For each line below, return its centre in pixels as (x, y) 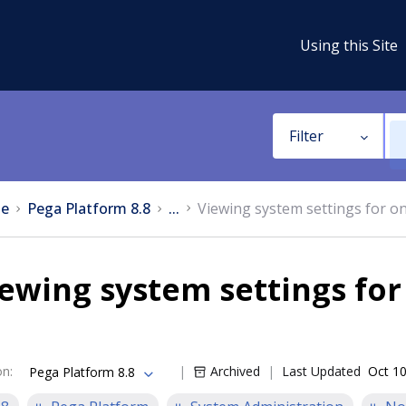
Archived (235, 371)
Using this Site (349, 45)
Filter (306, 136)
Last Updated (321, 371)
